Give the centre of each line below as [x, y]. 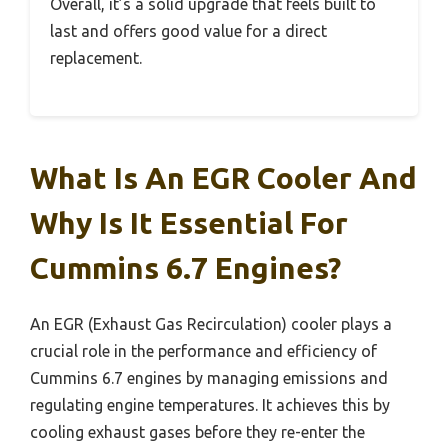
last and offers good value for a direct [188, 30]
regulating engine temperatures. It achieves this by [210, 404]
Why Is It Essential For [189, 222]
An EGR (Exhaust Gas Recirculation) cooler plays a [211, 323]
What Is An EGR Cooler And [223, 177]
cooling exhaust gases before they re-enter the [197, 431]
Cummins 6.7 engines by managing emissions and [209, 377]
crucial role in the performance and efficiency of [203, 350]
